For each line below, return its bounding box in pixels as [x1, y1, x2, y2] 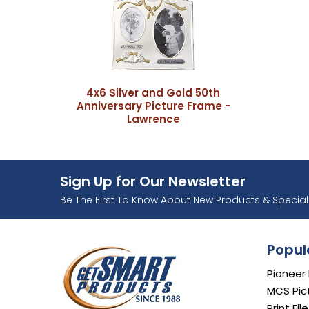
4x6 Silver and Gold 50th [86, 86, 220, 101]
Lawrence [126, 112, 180, 127]
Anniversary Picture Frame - [76, 99, 230, 114]
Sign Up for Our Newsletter [60, 172, 246, 192]
